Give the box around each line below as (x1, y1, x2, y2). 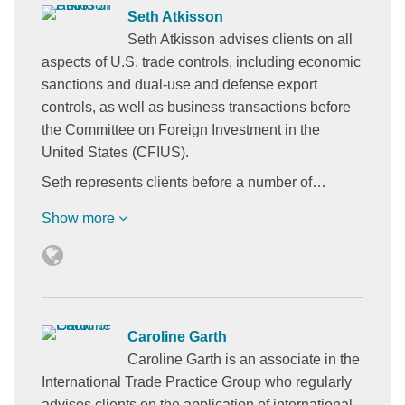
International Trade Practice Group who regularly (42, 373, 352, 390)
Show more (42, 210, 118, 226)
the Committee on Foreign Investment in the (42, 121, 320, 137)
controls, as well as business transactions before (42, 99, 351, 115)
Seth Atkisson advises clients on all (127, 31, 353, 47)
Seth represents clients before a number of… (42, 174, 326, 190)
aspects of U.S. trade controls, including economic (42, 53, 361, 70)
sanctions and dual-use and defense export (42, 76, 317, 92)
